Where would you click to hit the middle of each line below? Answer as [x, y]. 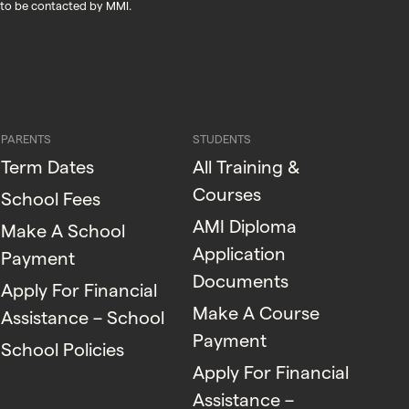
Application [240, 254]
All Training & [246, 168]
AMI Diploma [245, 227]
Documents [241, 282]
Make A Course [257, 314]
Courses [227, 195]
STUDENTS [222, 138]
